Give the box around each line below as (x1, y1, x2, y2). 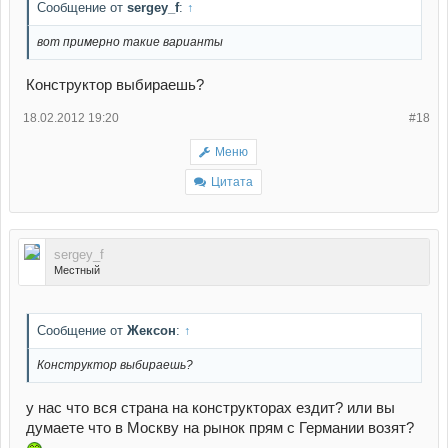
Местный (54, 263, 100, 276)
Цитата (211, 174, 253, 189)
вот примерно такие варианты (37, 34, 223, 49)
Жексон (127, 323, 176, 339)
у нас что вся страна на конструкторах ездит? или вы (26, 399, 395, 416)
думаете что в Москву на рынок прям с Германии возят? (26, 419, 414, 436)
